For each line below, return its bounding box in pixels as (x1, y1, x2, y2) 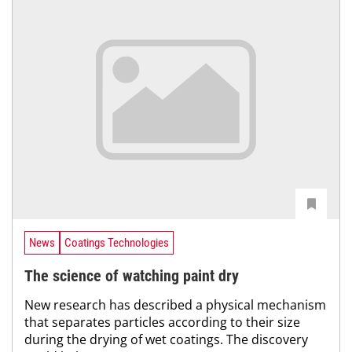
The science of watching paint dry (24, 266, 239, 285)
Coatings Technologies (64, 235, 169, 250)
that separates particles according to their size (24, 313, 300, 331)
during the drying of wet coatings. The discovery (24, 330, 308, 348)
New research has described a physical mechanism (24, 295, 326, 313)
